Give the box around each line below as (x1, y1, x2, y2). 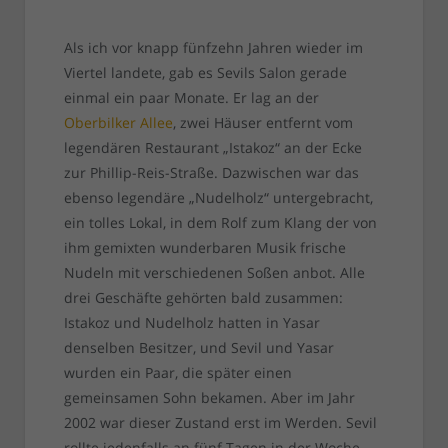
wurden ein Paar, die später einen (63, 363, 292, 383)
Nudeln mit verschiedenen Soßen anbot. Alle (63, 263, 365, 283)
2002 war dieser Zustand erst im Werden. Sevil (63, 413, 377, 433)
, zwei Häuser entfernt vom (172, 113, 353, 133)
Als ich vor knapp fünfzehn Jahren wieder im (63, 38, 363, 58)
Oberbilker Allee (63, 113, 173, 133)
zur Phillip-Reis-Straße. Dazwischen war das (63, 163, 359, 183)
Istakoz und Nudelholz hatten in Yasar (63, 313, 320, 333)
